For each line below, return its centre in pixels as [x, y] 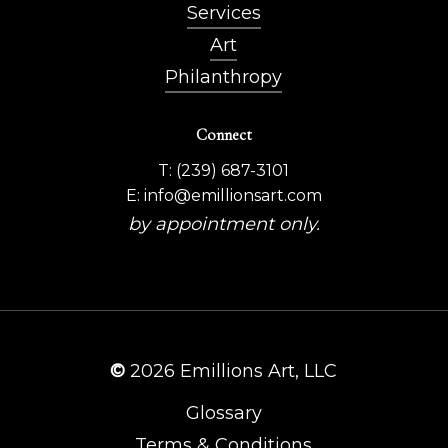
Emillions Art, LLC [256, 370]
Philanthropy [224, 76]
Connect [223, 134]
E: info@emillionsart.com [223, 195]
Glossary [223, 412]
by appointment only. [223, 223]
